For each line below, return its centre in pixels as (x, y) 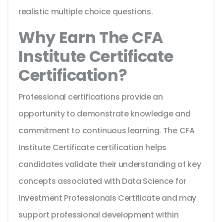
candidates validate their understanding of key (110, 165)
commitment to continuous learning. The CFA (107, 131)
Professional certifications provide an (91, 97)
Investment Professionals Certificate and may (107, 198)
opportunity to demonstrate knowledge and (105, 114)
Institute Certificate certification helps (92, 148)
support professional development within (99, 215)
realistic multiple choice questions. (86, 12)
